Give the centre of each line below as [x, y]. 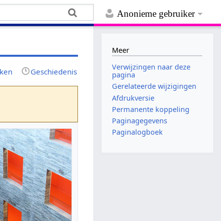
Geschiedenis [54, 71]
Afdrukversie [133, 98]
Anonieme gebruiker [156, 14]
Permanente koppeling [151, 109]
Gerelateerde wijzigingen [154, 86]
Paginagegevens [140, 120]
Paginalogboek [138, 132]
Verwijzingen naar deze [151, 67]
